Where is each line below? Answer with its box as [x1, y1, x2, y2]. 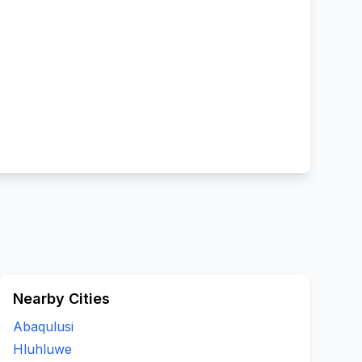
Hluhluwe [13, 341, 72, 357]
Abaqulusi [13, 318, 74, 335]
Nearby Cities [13, 290, 110, 307]
